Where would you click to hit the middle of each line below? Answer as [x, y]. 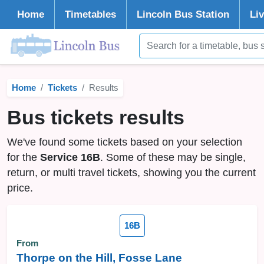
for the [24, 157]
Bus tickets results [96, 118]
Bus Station [200, 14]
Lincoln [154, 14]
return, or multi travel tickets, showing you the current [131, 173]
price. [20, 188]
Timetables [90, 14]
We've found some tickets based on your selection [125, 142]
